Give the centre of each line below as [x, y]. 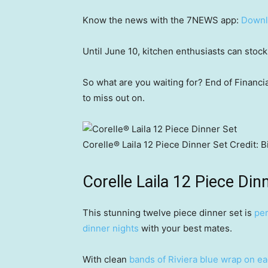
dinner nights [111, 228]
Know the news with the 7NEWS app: [162, 20]
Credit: [244, 144]
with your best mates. [185, 228]
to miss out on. [114, 98]
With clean [106, 259]
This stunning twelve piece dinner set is [168, 213]
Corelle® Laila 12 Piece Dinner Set [155, 144]
